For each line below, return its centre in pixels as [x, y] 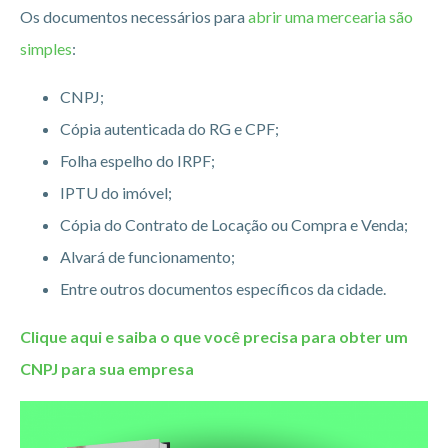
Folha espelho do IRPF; [137, 160]
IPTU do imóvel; [116, 192]
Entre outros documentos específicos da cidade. [223, 288]
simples [46, 48]
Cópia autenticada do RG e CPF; [169, 128]
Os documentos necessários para [134, 16]
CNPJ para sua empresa [107, 368]
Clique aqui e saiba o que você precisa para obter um [214, 336]
